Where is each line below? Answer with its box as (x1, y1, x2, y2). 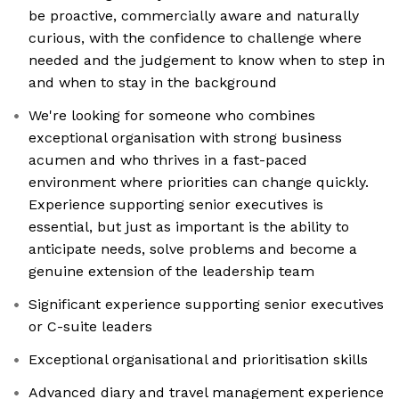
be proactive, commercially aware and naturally (28, 7, 359, 25)
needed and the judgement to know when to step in (28, 52, 385, 69)
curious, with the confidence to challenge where (28, 29, 362, 47)
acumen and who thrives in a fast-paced (28, 151, 307, 169)
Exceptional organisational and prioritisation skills (28, 351, 368, 369)
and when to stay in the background (28, 74, 277, 92)
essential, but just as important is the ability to (28, 218, 349, 236)
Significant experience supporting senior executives (28, 296, 384, 313)
